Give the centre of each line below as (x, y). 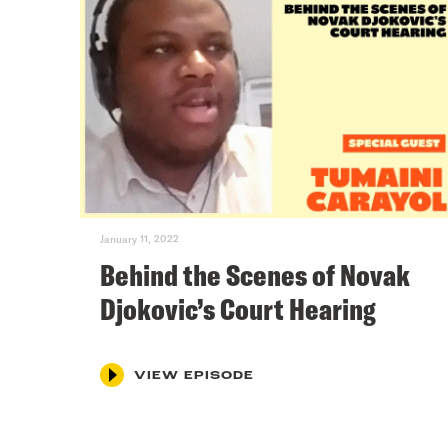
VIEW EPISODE (194, 375)
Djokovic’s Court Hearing (238, 308)
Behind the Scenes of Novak (255, 274)
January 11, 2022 (139, 238)
